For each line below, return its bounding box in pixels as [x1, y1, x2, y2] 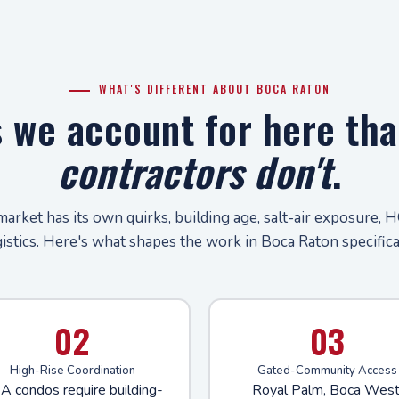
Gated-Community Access [256, 362, 397, 379]
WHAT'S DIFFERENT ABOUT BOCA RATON [99, 81, 330, 96]
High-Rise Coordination [9, 362, 135, 379]
